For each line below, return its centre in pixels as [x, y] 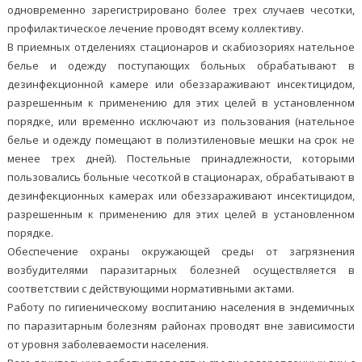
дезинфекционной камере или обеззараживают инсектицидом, [181, 84]
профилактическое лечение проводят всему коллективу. [155, 29]
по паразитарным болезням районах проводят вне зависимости [181, 326]
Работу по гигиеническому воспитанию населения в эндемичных [181, 307]
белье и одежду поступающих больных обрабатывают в [181, 66]
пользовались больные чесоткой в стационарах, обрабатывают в [181, 177]
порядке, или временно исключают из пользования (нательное [181, 122]
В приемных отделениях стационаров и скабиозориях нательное [181, 47]
